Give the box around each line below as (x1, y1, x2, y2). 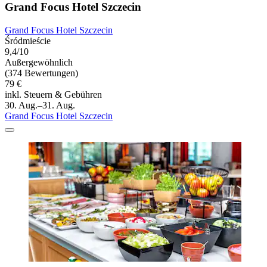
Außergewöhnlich (5, 57, 73, 67)
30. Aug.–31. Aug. (5, 100, 75, 110)
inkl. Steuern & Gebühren (5, 89, 102, 100)
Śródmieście (5, 35, 51, 46)
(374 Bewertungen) (5, 67, 78, 78)
